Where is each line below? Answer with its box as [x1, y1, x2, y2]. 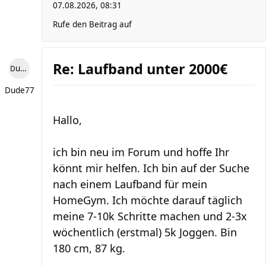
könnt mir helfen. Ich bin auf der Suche [53, 161, 249, 175]
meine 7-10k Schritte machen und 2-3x [53, 209, 247, 223]
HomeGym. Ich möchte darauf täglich [53, 193, 242, 207]
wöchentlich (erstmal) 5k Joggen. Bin [53, 225, 237, 239]
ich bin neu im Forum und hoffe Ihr [53, 145, 229, 159]
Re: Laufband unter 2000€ [53, 59, 227, 78]
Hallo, [53, 113, 82, 127]
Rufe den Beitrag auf [53, 19, 132, 30]
